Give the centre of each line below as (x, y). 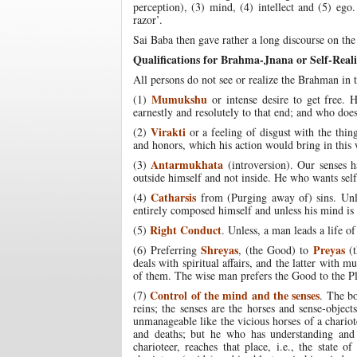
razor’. (148, 20)
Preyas (329, 250)
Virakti (168, 132)
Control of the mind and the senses (235, 296)
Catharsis (174, 198)
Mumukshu (179, 100)
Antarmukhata (187, 165)
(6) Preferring (167, 250)
